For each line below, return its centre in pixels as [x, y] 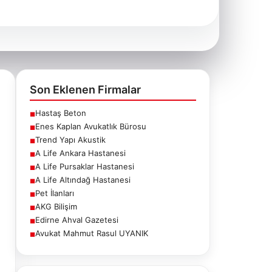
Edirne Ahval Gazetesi [77, 220]
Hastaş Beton [61, 113]
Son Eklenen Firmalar [85, 90]
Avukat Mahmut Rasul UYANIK [92, 233]
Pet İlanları [55, 193]
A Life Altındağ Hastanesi [83, 180]
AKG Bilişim [56, 206]
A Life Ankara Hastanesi [80, 153]
